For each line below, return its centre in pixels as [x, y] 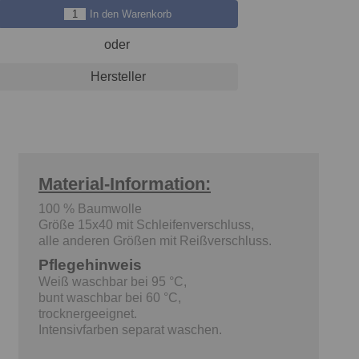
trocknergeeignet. [88, 314]
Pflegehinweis [90, 265]
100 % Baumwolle [90, 209]
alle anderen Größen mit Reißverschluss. [155, 241]
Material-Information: [125, 184]
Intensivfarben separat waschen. [130, 330]
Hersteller [118, 77]
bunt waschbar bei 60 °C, [110, 298]
